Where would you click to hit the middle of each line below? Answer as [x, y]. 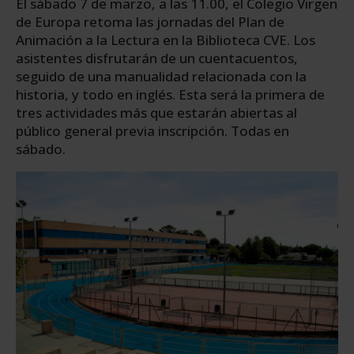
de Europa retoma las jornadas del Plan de [150, 21]
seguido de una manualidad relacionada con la [161, 76]
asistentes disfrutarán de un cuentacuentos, [157, 58]
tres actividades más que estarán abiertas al [156, 112]
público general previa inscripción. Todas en [153, 130]
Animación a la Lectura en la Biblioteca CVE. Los [166, 40]
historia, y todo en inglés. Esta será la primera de [170, 94]
